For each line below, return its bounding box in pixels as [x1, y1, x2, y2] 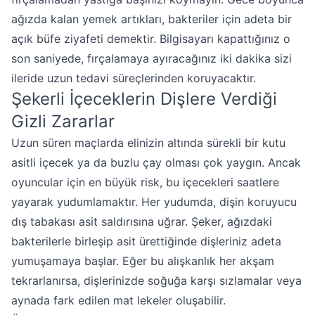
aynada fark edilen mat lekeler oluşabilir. [11, 293, 226, 307]
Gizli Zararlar [11, 111, 115, 131]
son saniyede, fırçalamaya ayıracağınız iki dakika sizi [11, 51, 292, 65]
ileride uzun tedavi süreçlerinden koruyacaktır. [11, 71, 256, 85]
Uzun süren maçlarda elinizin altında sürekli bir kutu [11, 136, 285, 150]
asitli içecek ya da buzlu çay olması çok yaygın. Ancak [11, 155, 301, 169]
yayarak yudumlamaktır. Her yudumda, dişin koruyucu [11, 195, 297, 209]
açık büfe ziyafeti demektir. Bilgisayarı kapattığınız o [11, 32, 290, 46]
